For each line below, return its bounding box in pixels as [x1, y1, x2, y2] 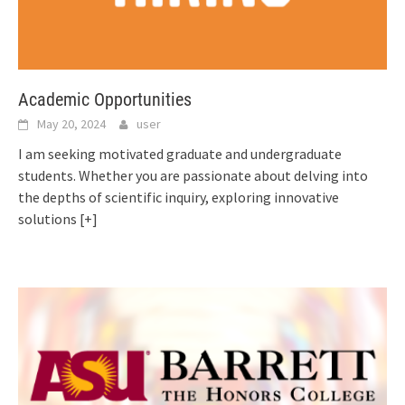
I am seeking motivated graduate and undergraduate [18, 145, 342, 164]
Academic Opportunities [18, 89, 192, 111]
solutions [18, 210, 80, 229]
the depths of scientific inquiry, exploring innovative [18, 188, 339, 207]
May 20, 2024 [37, 116, 106, 133]
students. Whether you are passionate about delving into [18, 166, 368, 185]
